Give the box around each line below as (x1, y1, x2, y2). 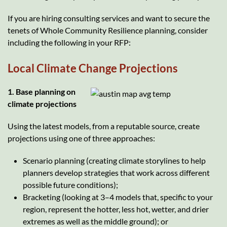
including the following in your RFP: (8, 37, 131, 47)
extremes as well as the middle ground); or (23, 216, 168, 226)
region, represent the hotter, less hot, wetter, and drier (23, 204, 209, 214)
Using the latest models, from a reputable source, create (8, 121, 200, 131)
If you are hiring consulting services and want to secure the (8, 13, 210, 23)
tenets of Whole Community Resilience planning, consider (8, 25, 208, 35)
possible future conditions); (23, 179, 118, 190)
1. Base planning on (8, 86, 75, 96)
